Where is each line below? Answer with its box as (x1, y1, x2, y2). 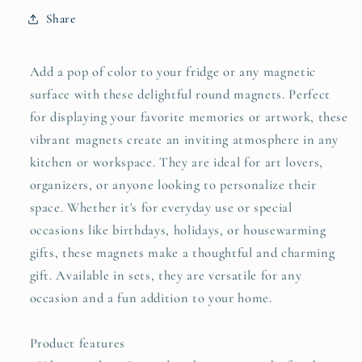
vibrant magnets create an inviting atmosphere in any (29, 131, 339, 148)
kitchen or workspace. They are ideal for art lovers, (29, 154, 323, 170)
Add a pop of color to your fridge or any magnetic (29, 63, 316, 80)
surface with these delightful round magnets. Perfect (29, 86, 330, 103)
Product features (29, 335, 126, 351)
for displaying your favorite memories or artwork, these (29, 108, 348, 125)
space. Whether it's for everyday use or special (29, 199, 293, 216)
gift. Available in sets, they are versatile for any (29, 267, 302, 284)
